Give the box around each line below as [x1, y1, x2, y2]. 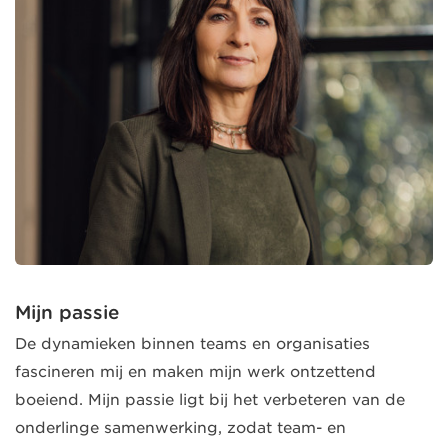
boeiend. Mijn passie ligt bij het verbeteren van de [15, 390, 405, 409]
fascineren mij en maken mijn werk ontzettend [15, 362, 376, 381]
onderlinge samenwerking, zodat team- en [15, 418, 346, 437]
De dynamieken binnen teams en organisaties [15, 334, 370, 353]
